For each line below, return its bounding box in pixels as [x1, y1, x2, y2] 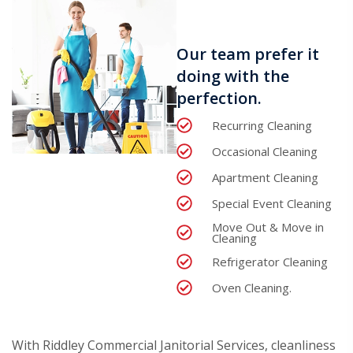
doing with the [176, 65, 289, 87]
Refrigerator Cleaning [212, 254, 328, 270]
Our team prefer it [176, 43, 319, 65]
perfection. [176, 87, 262, 110]
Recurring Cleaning [212, 117, 312, 134]
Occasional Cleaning [212, 143, 318, 160]
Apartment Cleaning [212, 169, 318, 186]
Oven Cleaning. [212, 280, 292, 296]
